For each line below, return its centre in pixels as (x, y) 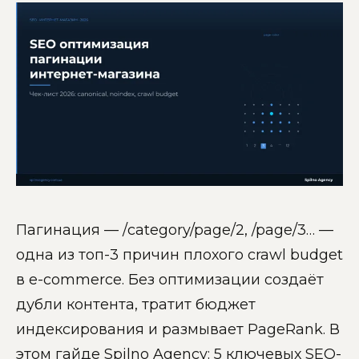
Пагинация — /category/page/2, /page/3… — (175, 230)
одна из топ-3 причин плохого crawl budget (179, 255)
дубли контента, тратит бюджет (136, 305)
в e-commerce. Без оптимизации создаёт (170, 280)
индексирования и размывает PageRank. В (178, 330)
